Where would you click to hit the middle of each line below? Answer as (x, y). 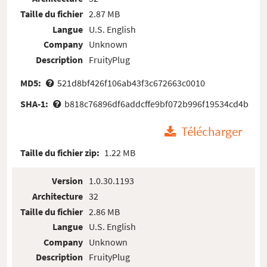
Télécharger (212, 132)
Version (68, 181)
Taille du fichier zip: (61, 152)
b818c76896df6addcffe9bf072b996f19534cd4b (156, 103)
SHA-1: (35, 103)
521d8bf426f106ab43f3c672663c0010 (131, 83)
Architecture (58, 196)
